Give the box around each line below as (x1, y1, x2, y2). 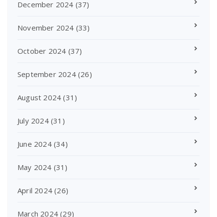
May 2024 (17, 162, 52, 172)
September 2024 (17, 69, 76, 79)
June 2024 (17, 139, 52, 149)
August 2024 (17, 93, 62, 102)
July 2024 (17, 116, 49, 125)
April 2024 (17, 186, 52, 195)
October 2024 (17, 46, 66, 56)
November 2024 (17, 23, 74, 32)
